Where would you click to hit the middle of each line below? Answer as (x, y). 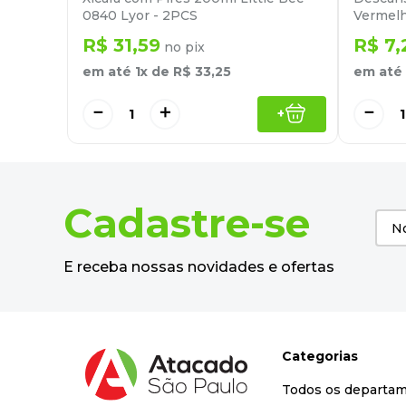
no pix (183, 47)
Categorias (319, 356)
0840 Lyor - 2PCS (140, 15)
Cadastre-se (187, 222)
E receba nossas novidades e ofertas (199, 266)
